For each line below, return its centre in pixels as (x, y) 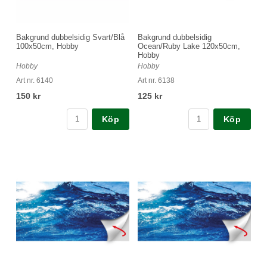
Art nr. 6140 (35, 80)
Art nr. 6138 (156, 80)
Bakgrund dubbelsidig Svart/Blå (70, 37)
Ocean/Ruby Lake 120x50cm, (189, 46)
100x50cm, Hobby (47, 46)
